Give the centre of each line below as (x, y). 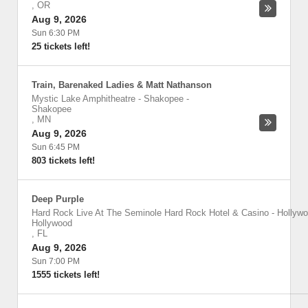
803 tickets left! (63, 161)
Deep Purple (58, 199)
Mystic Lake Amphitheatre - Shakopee (108, 99)
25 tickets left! (61, 46)
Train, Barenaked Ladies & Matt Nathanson (122, 85)
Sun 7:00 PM (56, 261)
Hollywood (52, 223)
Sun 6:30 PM (56, 33)
